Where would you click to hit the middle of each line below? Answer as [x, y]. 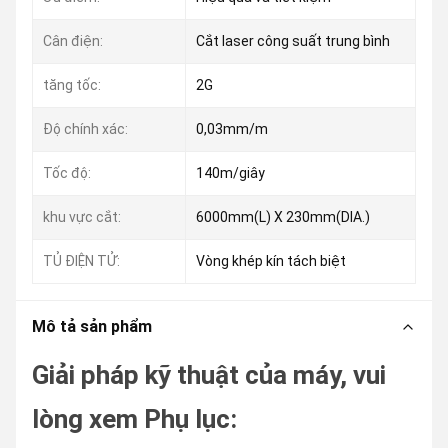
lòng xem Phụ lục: [134, 419]
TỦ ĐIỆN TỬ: [81, 261]
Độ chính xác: [85, 129]
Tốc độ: [67, 173]
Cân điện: [73, 41]
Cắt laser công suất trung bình [293, 41]
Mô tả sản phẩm [92, 326]
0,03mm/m [232, 129]
